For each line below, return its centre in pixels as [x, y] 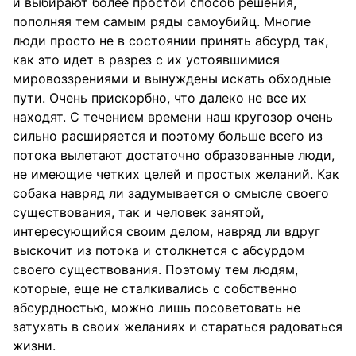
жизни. [34, 346]
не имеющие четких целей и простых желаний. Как [176, 174]
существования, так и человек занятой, [138, 212]
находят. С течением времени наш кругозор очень [173, 117]
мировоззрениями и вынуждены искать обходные [172, 79]
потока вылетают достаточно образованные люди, [174, 155]
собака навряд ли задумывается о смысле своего [171, 193]
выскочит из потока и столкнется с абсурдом [159, 250]
